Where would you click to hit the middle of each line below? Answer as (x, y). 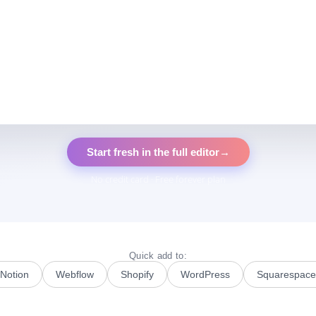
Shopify (137, 274)
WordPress (205, 274)
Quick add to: (158, 256)
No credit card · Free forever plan (158, 179)
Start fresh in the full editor (153, 152)
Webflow (75, 274)
